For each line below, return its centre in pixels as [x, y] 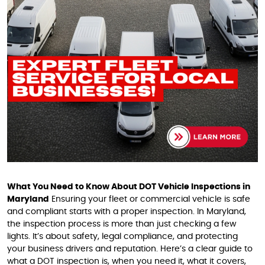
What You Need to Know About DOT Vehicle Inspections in [129, 187]
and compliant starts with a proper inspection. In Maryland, [127, 212]
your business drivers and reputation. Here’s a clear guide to [130, 249]
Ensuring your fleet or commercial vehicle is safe [150, 199]
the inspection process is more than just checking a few [122, 224]
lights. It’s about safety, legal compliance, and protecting [122, 237]
